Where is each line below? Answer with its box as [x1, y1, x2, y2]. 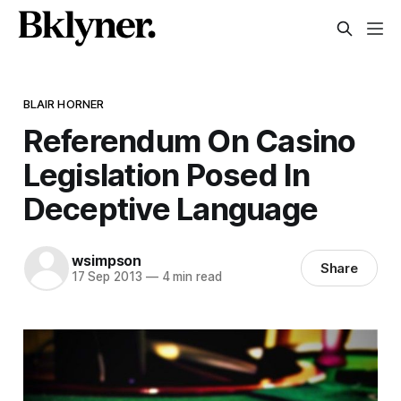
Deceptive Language [22, 189, 319, 227]
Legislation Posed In [22, 155, 311, 193]
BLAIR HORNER [22, 96, 105, 111]
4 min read [158, 269, 222, 285]
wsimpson [71, 252, 142, 270]
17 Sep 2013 [71, 269, 142, 285]
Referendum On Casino [22, 121, 356, 159]
